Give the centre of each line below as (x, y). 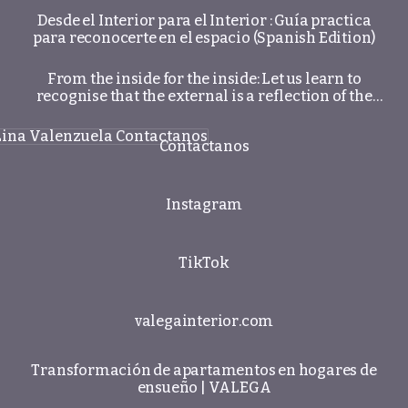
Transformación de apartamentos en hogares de (204, 370)
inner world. (204, 113)
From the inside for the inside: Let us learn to (204, 79)
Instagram (204, 204)
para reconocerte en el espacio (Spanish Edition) (204, 38)
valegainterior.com (204, 321)
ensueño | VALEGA (204, 388)
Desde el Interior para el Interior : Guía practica (204, 20)
